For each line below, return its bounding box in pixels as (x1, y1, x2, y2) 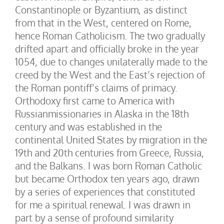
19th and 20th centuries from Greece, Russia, (15, 146, 204, 158)
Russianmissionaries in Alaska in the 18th (15, 107, 188, 119)
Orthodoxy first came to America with (15, 94, 174, 106)
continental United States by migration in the (15, 133, 207, 145)
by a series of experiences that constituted (15, 185, 195, 197)
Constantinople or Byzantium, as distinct (15, 3, 187, 15)
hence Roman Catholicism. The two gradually (15, 29, 205, 41)
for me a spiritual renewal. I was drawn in (15, 198, 190, 210)
